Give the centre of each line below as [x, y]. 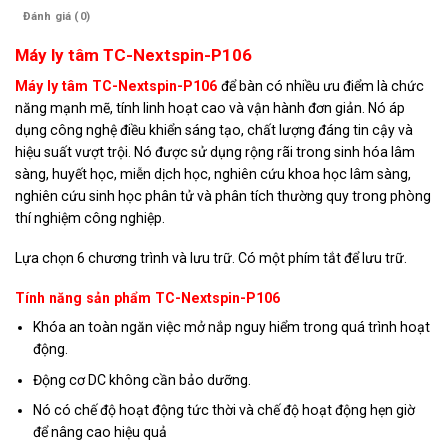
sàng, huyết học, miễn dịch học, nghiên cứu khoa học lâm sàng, [213, 173]
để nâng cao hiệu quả [100, 432]
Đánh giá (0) [57, 16]
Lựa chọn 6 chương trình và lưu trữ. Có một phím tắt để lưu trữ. [211, 257]
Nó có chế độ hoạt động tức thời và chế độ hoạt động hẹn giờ [224, 410]
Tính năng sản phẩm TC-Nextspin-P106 [147, 298]
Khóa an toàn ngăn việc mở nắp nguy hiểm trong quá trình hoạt [232, 327]
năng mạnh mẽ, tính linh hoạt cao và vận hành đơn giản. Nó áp [210, 107]
